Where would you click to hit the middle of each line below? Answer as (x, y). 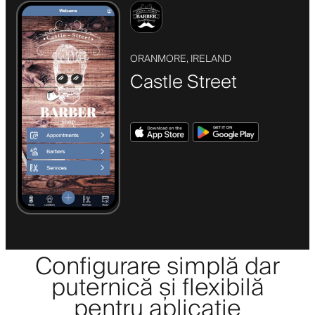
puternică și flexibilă (157, 288)
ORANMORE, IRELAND (181, 59)
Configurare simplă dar (157, 267)
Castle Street (184, 82)
